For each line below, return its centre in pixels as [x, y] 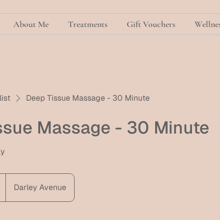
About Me [31, 24]
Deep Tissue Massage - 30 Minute [88, 98]
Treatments [88, 24]
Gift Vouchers [151, 24]
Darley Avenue [40, 188]
